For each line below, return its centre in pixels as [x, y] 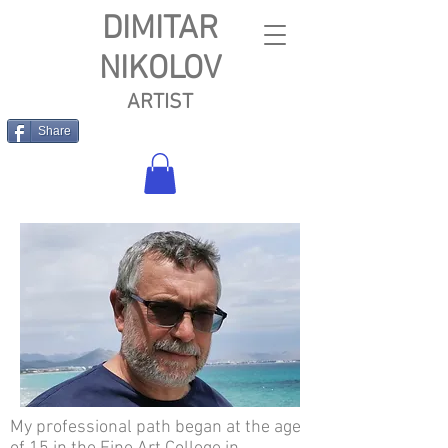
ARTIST [160, 102]
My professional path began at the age [155, 427]
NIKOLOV [160, 70]
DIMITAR [160, 30]
